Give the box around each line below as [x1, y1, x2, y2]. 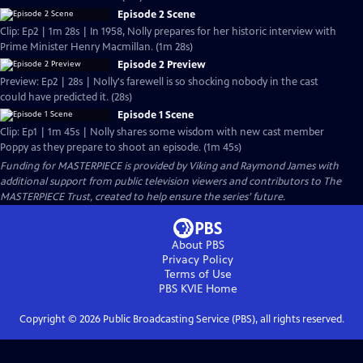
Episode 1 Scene [117, 109, 194, 122]
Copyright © [19, 313, 79, 326]
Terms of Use [164, 267, 232, 281]
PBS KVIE [158, 282, 203, 296]
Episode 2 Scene [117, 8, 195, 21]
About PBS [171, 238, 224, 252]
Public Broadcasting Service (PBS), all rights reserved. [100, 313, 344, 326]
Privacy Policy [162, 253, 233, 267]
